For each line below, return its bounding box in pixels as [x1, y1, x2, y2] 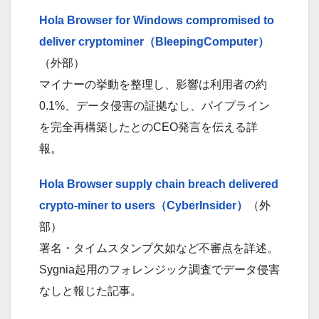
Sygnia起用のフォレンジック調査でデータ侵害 [39, 263, 280, 276]
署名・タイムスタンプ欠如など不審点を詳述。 [39, 241, 278, 254]
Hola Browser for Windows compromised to [39, 14, 274, 26]
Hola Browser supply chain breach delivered [39, 177, 278, 190]
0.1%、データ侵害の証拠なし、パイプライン [39, 99, 270, 112]
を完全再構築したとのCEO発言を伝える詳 [39, 120, 258, 133]
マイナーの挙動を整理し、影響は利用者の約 [39, 78, 267, 90]
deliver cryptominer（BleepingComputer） [39, 35, 269, 48]
